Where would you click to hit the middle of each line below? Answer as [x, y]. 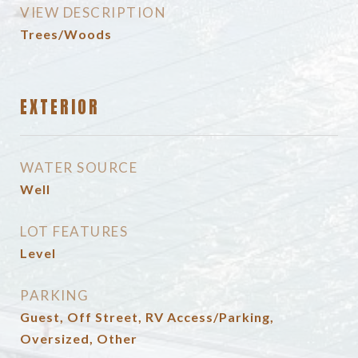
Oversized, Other [79, 338]
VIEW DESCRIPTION [93, 12]
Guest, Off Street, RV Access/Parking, [147, 317]
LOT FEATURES [74, 231]
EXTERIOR [60, 107]
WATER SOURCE [79, 167]
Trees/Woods [66, 34]
